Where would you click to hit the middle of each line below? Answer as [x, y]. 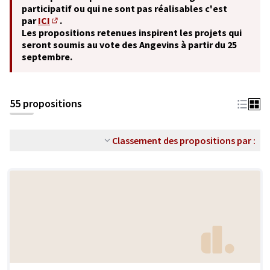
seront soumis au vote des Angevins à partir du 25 [129, 45]
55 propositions [46, 103]
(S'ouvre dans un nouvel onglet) [115, 30]
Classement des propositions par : [184, 140]
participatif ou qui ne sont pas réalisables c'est [124, 8]
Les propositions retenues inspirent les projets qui [132, 33]
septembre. [47, 57]
